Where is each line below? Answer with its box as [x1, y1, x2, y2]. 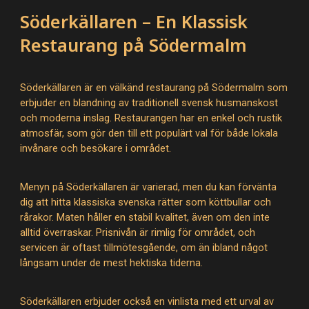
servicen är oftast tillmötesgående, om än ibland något [20, 241, 268, 254]
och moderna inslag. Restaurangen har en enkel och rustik [20, 112, 283, 124]
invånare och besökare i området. [20, 142, 172, 154]
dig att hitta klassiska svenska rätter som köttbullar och [20, 196, 272, 208]
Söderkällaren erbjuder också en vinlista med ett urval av [20, 295, 275, 308]
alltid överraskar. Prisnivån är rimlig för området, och [20, 226, 256, 239]
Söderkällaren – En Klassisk [20, 10, 248, 33]
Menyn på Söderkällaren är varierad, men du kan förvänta [20, 181, 277, 193]
